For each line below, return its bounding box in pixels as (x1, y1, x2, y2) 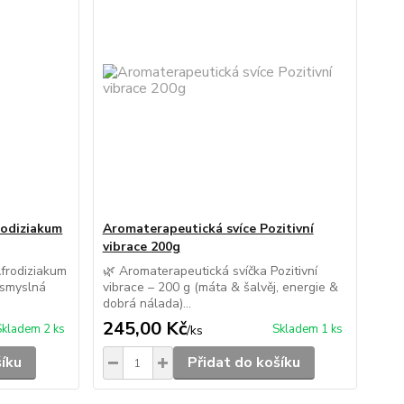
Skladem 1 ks (271, 321, 343, 337)
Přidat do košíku (187, 353, 300, 372)
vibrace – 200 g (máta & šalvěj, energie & (102, 279, 338, 296)
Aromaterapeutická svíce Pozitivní (102, 220, 314, 237)
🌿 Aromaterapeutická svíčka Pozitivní (102, 262, 317, 280)
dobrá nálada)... (102, 295, 191, 312)
